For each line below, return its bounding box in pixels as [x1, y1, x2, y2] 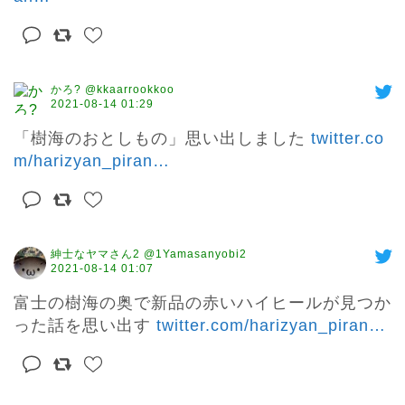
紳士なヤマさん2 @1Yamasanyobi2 [51, 248, 247, 261]
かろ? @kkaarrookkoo [51, 83, 174, 97]
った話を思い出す [14, 316, 156, 335]
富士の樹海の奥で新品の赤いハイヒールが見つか [14, 294, 391, 313]
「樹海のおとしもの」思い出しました [14, 129, 311, 148]
